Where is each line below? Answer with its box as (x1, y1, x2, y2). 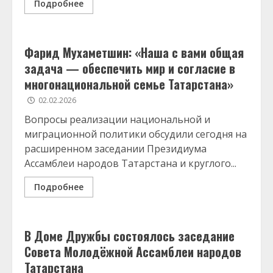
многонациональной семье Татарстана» (24, 75, 233, 93)
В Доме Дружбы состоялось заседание (24, 227, 235, 245)
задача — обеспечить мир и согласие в (24, 59, 235, 77)
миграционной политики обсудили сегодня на (24, 127, 247, 141)
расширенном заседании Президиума (24, 142, 207, 155)
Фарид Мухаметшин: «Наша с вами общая (24, 43, 244, 62)
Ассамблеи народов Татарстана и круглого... (24, 157, 236, 170)
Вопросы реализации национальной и (24, 113, 210, 126)
